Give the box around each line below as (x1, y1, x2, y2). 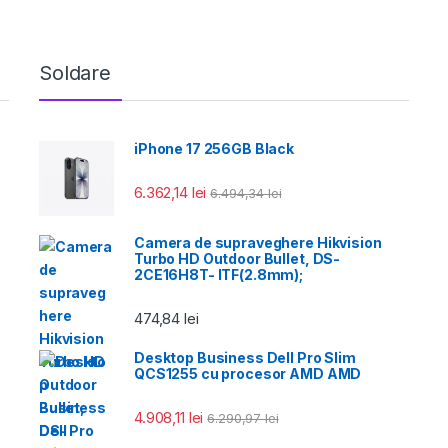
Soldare (39, 60, 112, 85)
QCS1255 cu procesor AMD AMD (134, 365, 362, 382)
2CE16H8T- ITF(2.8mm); (134, 265, 304, 283)
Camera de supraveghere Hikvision (134, 233, 382, 251)
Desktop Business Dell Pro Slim (134, 349, 356, 366)
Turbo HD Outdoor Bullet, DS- (134, 249, 341, 267)
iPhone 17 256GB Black (134, 139, 295, 157)
